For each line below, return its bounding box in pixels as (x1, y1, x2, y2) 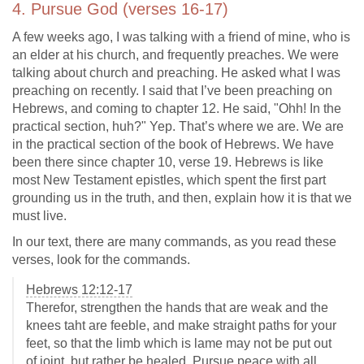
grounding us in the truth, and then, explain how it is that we (12, 191, 352, 205)
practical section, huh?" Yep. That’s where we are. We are (12, 119, 344, 133)
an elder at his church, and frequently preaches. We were (12, 48, 339, 62)
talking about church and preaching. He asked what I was (12, 66, 340, 80)
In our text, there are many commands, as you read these (12, 235, 336, 249)
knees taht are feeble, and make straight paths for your (26, 318, 336, 332)
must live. (12, 209, 67, 223)
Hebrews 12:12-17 (26, 283, 132, 297)
